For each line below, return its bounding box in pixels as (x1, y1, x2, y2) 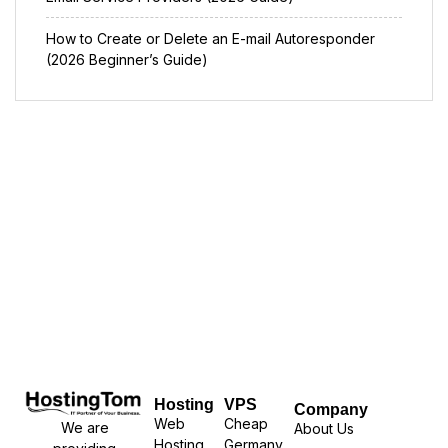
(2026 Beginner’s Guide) (46, 50, 208, 68)
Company (293, 400, 368, 418)
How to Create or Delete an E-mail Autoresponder (46, 29, 375, 47)
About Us (293, 419, 354, 437)
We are (60, 419, 109, 437)
